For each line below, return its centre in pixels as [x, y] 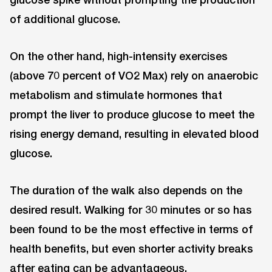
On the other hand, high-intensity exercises [119, 56]
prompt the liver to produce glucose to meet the [132, 114]
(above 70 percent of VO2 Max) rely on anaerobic [134, 75]
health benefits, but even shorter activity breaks [131, 248]
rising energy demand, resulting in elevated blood [134, 133]
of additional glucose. [65, 19]
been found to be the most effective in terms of [131, 229]
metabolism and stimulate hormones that [116, 94]
